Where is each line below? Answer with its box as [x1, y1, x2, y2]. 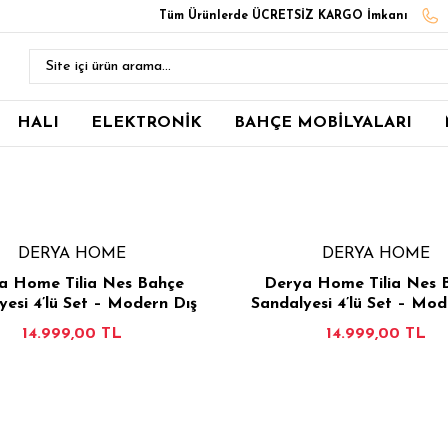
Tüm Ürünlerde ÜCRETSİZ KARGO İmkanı [159, 10, 408, 22]
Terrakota [337, 336, 415, 352]
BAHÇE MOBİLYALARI [234, 115, 412, 131]
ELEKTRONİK [91, 115, 202, 131]
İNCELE [276, 366, 339, 382]
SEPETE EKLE [91, 366, 204, 382]
